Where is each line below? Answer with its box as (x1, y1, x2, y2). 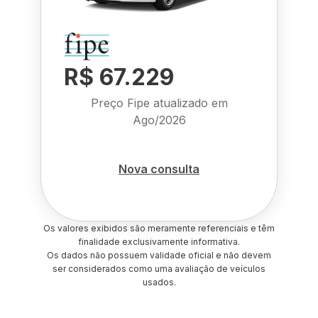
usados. (142, 277, 176, 287)
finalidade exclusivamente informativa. (78, 236, 240, 247)
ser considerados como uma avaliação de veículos (53, 263, 265, 274)
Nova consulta (119, 161, 199, 176)
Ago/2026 (132, 113, 186, 127)
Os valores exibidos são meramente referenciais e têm (43, 223, 275, 234)
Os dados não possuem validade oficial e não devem (47, 250, 271, 261)
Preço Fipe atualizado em (90, 96, 228, 110)
